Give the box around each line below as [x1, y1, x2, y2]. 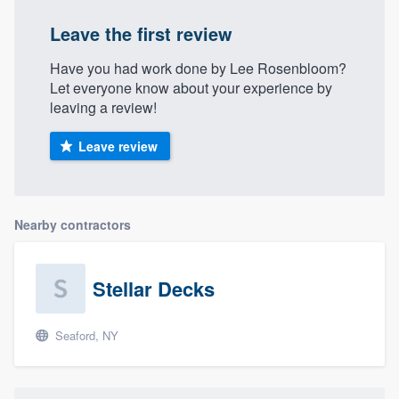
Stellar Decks [93, 274, 215, 304]
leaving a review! [50, 97, 157, 118]
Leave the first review [50, 20, 232, 47]
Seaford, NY [52, 327, 118, 345]
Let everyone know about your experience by [50, 77, 332, 99]
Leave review [77, 137, 158, 156]
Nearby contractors [14, 216, 131, 234]
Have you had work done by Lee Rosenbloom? [50, 58, 346, 79]
